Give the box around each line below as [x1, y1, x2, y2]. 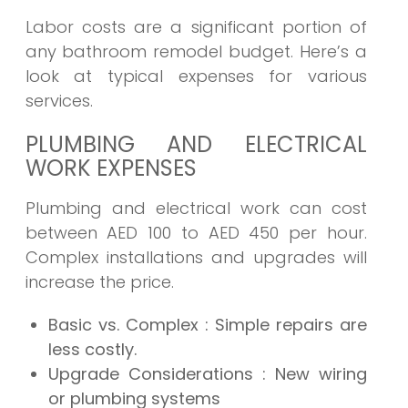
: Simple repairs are [204, 313, 367, 337]
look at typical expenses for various [25, 65, 367, 88]
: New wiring [261, 362, 367, 386]
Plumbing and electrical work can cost [25, 197, 367, 220]
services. [25, 89, 93, 113]
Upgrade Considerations [47, 362, 262, 386]
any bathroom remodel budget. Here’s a [25, 40, 367, 64]
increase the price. [25, 270, 174, 294]
